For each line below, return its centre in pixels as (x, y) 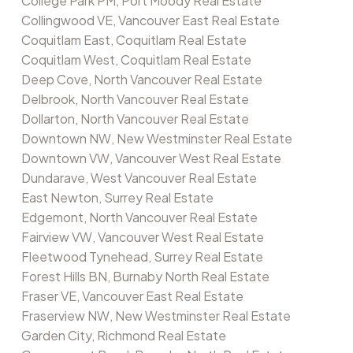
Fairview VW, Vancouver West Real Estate (142, 237)
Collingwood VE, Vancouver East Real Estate (150, 20)
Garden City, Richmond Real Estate (123, 336)
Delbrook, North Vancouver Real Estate (135, 99)
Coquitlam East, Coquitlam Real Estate (134, 40)
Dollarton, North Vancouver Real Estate (135, 119)
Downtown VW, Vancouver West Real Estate (151, 158)
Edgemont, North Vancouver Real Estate (139, 217)
